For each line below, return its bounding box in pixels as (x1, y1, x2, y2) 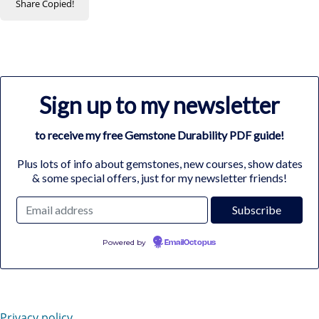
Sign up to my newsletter (39, 90, 280, 119)
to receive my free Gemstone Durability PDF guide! (35, 127, 284, 142)
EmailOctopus (164, 239, 216, 246)
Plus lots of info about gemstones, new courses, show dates (16, 156, 303, 170)
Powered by (103, 237, 148, 247)
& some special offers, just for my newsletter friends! (32, 170, 287, 184)
